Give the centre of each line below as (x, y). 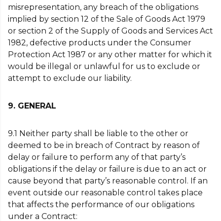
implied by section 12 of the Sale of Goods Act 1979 (107, 19)
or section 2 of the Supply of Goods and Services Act (110, 31)
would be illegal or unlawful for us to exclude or (104, 66)
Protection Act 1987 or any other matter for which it (110, 55)
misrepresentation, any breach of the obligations (103, 7)
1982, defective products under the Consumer (100, 43)
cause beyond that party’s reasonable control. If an (108, 181)
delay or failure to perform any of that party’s (97, 157)
